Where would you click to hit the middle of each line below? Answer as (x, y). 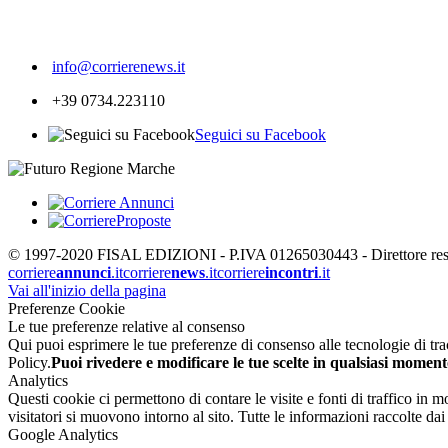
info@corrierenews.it (118, 66)
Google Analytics (63, 434)
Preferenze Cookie (66, 308)
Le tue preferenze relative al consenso (126, 326)
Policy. (29, 362)
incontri (291, 272)
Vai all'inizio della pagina (87, 290)
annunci (83, 272)
